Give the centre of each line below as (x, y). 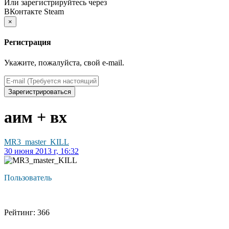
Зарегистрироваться (40, 91)
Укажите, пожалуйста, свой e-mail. (64, 62)
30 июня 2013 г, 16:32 (41, 151)
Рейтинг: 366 (27, 213)
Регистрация (28, 42)
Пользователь (28, 178)
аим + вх (36, 117)
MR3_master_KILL (37, 142)
